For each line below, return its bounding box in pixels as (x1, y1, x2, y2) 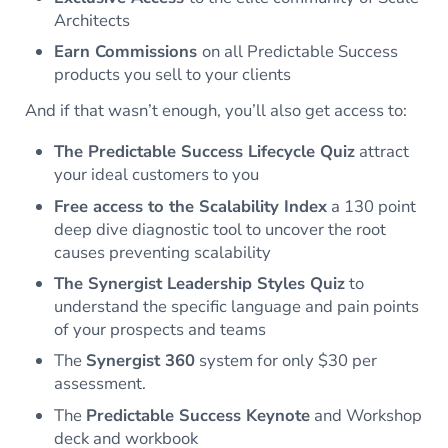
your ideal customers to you (54, 163, 260, 187)
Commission (95, 40, 190, 64)
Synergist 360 (86, 349, 196, 373)
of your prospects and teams (54, 317, 267, 341)
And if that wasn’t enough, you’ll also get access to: (25, 99, 407, 123)
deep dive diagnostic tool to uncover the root (54, 217, 387, 241)
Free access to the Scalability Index (54, 194, 328, 218)
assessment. (54, 372, 147, 396)
